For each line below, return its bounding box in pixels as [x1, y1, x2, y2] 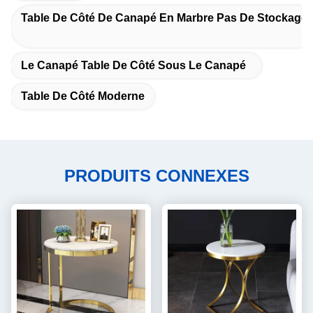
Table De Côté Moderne [21, 90, 145, 103]
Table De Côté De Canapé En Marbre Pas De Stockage [21, 12, 307, 24]
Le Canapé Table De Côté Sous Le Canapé [21, 59, 246, 72]
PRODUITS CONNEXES [64, 166, 249, 186]
